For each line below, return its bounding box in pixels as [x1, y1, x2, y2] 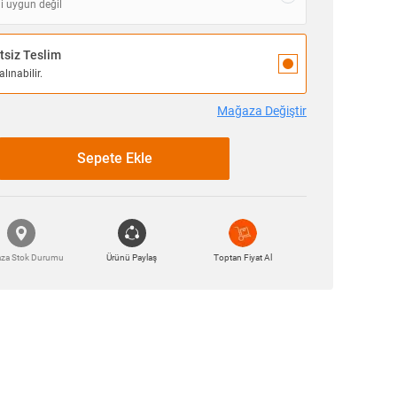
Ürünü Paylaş [106, 253, 157, 263]
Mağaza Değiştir [217, 104, 307, 119]
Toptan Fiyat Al [213, 253, 272, 263]
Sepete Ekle [76, 150, 152, 167]
